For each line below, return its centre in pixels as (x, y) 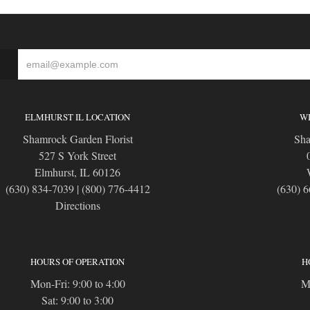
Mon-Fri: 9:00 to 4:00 (77, 284)
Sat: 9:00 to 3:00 (77, 300)
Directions (77, 206)
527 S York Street (77, 156)
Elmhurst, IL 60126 (77, 172)
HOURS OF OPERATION (77, 262)
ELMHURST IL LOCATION (77, 117)
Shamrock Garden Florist (77, 139)
